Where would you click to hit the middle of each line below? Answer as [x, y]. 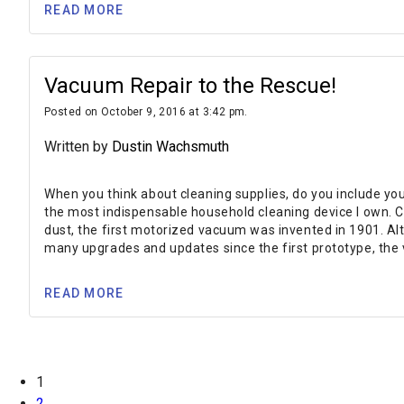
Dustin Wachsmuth [170, 147]
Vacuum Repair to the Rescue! [190, 86]
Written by [78, 147]
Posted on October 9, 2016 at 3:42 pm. [146, 112]
